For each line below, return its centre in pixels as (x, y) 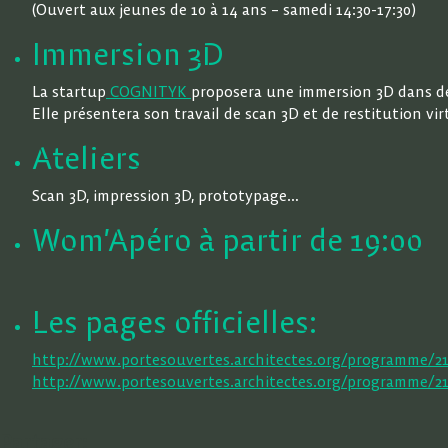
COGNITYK (148, 91)
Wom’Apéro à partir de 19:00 (227, 240)
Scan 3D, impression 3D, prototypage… (165, 195)
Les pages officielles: (174, 322)
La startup (69, 91)
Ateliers (86, 158)
